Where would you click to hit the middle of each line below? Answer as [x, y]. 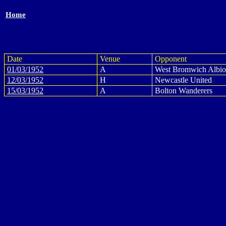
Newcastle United [183, 80]
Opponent [171, 59]
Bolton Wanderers [184, 91]
